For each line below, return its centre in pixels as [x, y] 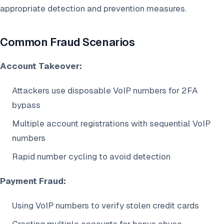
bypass [26, 105]
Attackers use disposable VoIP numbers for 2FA [105, 91]
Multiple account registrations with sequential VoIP [111, 124]
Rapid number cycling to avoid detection [91, 157]
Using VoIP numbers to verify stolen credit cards [105, 206]
